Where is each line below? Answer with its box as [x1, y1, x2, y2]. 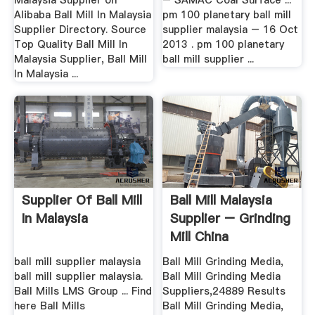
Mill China [170, 228, 229, 246]
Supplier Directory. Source [13, 22, 146, 37]
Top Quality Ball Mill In [13, 37, 127, 52]
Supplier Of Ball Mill [21, 191, 142, 210]
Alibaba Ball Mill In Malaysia [13, 8, 151, 22]
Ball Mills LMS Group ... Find [13, 283, 152, 298]
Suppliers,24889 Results [162, 283, 286, 298]
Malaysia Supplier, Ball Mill [13, 52, 147, 67]
